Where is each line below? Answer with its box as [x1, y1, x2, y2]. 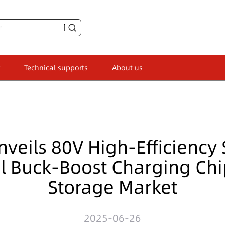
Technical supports [24, 63, 88, 73]
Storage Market [48, 175, 177, 200]
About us [112, 63, 143, 73]
